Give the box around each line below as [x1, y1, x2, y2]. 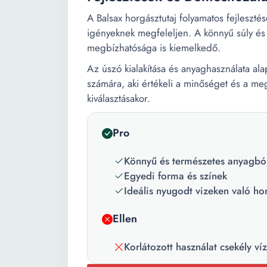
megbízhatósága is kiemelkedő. [87, 41, 221, 55]
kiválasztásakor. [87, 91, 150, 105]
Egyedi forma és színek [124, 169, 227, 183]
